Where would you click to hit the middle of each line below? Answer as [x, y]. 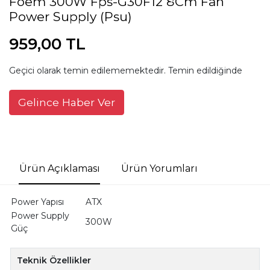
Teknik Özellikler [54, 260]
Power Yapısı [37, 202]
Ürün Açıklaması [59, 168]
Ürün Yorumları [159, 168]
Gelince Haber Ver [67, 102]
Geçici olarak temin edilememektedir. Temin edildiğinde [126, 71]
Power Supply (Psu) [71, 17]
